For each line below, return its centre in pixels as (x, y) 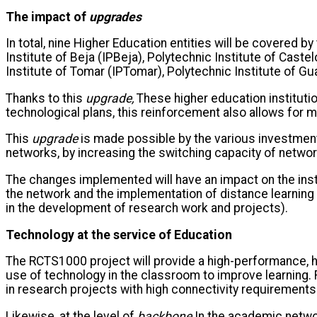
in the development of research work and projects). (147, 208)
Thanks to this (46, 98)
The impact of (47, 17)
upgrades (115, 17)
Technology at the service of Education (119, 235)
